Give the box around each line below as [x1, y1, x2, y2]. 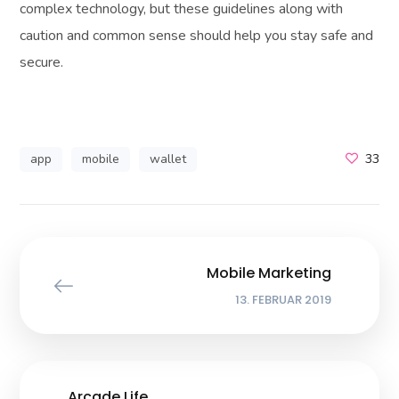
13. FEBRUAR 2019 [234, 290, 331, 308]
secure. [20, 52, 64, 72]
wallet [150, 150, 187, 167]
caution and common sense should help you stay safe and [20, 25, 374, 45]
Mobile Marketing [206, 262, 331, 283]
